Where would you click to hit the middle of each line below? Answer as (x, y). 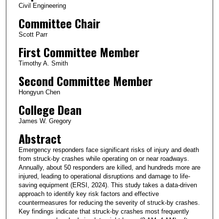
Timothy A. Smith (43, 63)
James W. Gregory (45, 121)
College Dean (50, 109)
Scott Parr (33, 34)
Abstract (40, 138)
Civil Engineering (42, 5)
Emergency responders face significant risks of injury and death (109, 150)
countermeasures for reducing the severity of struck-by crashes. (109, 202)
